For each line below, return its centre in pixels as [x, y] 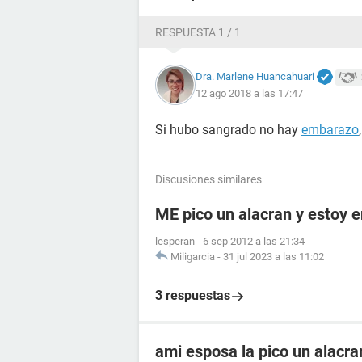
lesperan [175, 241]
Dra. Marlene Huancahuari [255, 76]
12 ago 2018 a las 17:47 [249, 94]
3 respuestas [193, 295]
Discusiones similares [208, 179]
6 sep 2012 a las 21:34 [254, 241]
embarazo [330, 130]
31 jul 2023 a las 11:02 [274, 257]
